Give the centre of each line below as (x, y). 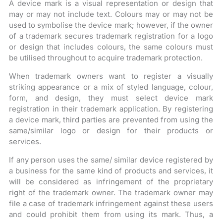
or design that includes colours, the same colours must (111, 47)
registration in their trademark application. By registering (111, 109)
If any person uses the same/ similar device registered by (111, 160)
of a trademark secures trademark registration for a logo (111, 36)
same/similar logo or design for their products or (111, 130)
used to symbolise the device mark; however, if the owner (111, 25)
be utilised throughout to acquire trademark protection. (106, 57)
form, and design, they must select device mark (111, 98)
